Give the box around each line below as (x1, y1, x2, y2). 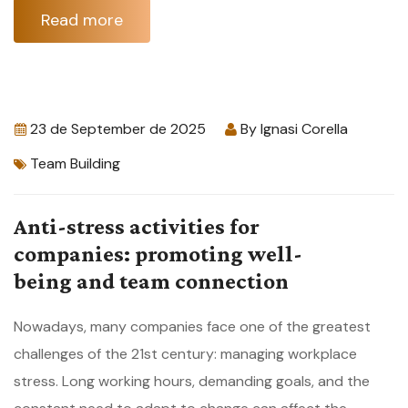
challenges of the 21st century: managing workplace (14, 344, 357, 364)
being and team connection (14, 269, 289, 294)
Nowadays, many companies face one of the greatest (14, 317, 371, 337)
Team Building (30, 154, 120, 174)
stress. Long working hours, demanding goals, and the (14, 372, 370, 392)
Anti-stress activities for (14, 214, 260, 240)
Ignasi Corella (260, 119, 348, 139)
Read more (41, 9, 123, 32)
